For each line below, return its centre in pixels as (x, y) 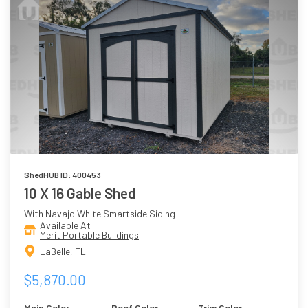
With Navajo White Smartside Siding (100, 214)
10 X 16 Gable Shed (80, 193)
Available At (65, 225)
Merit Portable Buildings (89, 235)
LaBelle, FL (63, 251)
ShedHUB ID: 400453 (63, 175)
